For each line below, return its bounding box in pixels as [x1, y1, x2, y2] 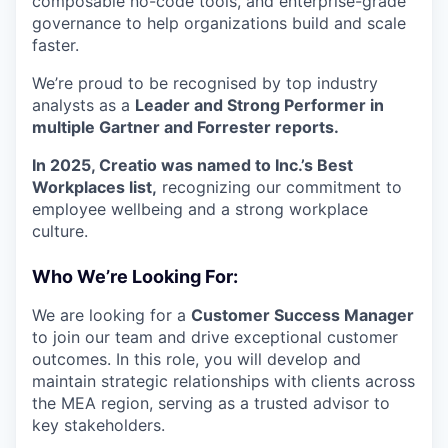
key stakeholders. [32, 415, 165, 435]
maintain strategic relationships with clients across [32, 371, 415, 391]
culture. [32, 221, 88, 241]
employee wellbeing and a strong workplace [32, 199, 368, 219]
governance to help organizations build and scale [32, 13, 406, 33]
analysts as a [32, 95, 135, 115]
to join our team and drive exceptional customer [32, 327, 398, 347]
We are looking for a [32, 305, 191, 325]
